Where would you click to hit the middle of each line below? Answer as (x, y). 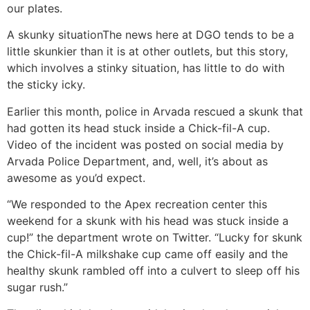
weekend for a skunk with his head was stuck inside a (148, 220)
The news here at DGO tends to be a (198, 35)
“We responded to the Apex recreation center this (137, 204)
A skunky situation (55, 35)
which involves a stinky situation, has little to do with (146, 68)
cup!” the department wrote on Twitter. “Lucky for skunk (155, 237)
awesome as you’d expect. (76, 177)
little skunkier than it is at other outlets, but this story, (147, 52)
